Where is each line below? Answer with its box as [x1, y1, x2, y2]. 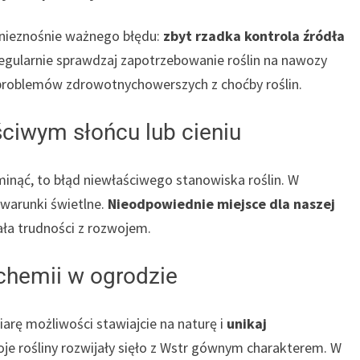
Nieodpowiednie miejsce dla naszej [108, 194, 335, 214]
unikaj [227, 314, 267, 333]
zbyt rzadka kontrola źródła [163, 27, 345, 46]
